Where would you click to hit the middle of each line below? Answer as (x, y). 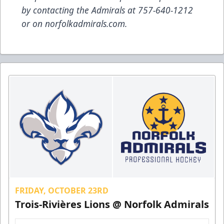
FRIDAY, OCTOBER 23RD (62, 190)
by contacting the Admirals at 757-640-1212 (107, 10)
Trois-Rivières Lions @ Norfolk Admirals (112, 204)
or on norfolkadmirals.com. (74, 23)
